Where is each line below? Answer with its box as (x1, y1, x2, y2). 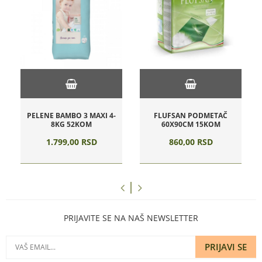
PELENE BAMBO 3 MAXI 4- (27, 111, 116, 120)
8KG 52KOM (51, 119, 92, 129)
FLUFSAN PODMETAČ (154, 111, 227, 120)
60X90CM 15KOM (161, 119, 220, 129)
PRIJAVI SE (205, 241, 247, 253)
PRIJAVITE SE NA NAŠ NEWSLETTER (64, 212, 198, 223)
